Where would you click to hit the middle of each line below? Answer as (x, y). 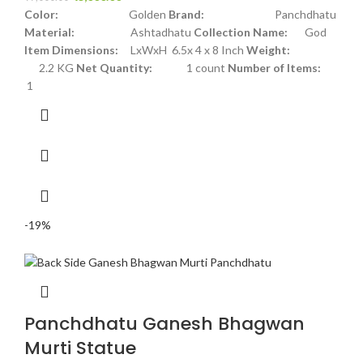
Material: (49, 32)
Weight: (268, 50)
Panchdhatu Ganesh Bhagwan (164, 323)
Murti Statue (80, 348)
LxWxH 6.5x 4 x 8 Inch (182, 50)
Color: (77, 15)
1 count (190, 68)
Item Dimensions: (71, 50)
